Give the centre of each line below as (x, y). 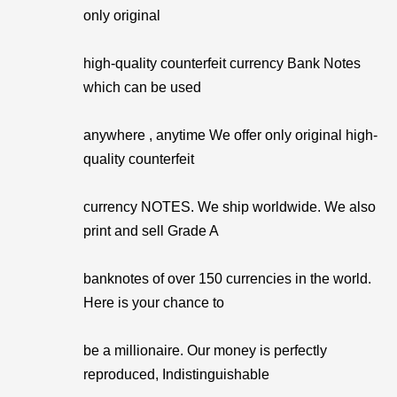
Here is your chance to (154, 303)
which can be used (142, 87)
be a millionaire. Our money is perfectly (205, 350)
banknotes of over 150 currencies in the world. (227, 279)
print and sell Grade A (151, 231)
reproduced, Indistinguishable (176, 374)
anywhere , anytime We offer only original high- (230, 135)
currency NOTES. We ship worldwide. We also (230, 207)
